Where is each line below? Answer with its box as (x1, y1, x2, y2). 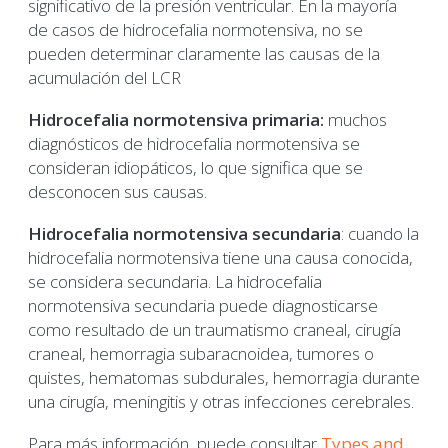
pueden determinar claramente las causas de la (28, 42, 380, 66)
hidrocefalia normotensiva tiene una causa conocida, (28, 246, 413, 270)
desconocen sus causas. (28, 180, 207, 204)
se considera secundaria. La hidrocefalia (28, 270, 322, 294)
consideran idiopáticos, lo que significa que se (28, 156, 363, 180)
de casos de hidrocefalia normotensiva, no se (28, 18, 363, 42)
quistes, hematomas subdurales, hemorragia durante (28, 366, 420, 390)
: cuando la (341, 222, 419, 246)
